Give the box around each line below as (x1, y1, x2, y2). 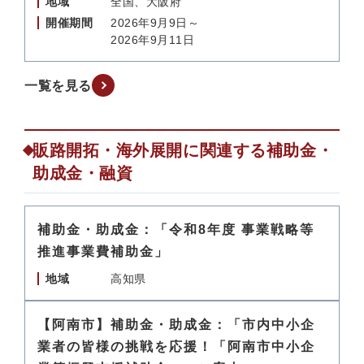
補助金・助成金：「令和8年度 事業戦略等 (37, 223, 314, 236)
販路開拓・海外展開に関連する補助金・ (32, 141, 334, 159)
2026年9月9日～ (110, 16, 200, 29)
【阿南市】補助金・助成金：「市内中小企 (37, 318, 315, 331)
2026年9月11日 (110, 33, 195, 46)
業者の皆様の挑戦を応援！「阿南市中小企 (37, 340, 315, 353)
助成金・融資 (32, 164, 133, 182)
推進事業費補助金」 (37, 245, 169, 258)
